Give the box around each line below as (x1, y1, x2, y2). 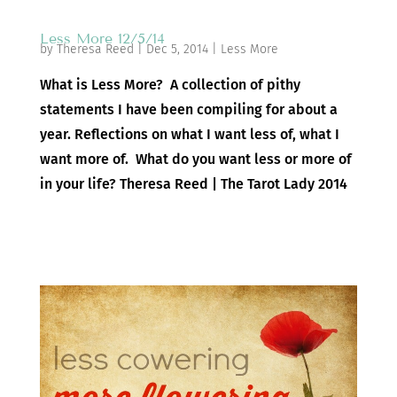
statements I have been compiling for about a (39, 101, 338, 119)
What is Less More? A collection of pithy (39, 76, 300, 94)
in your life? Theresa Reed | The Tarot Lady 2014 (39, 175, 347, 193)
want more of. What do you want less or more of (39, 151, 352, 168)
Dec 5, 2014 (145, 42, 208, 58)
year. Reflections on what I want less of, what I (39, 126, 339, 144)
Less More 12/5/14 (39, 30, 165, 48)
